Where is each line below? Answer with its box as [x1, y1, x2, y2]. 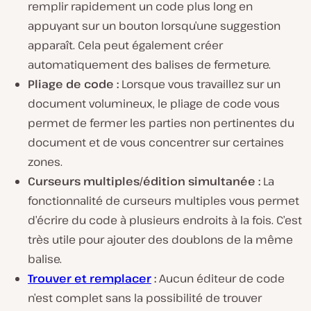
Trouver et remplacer [28, 271, 151, 286]
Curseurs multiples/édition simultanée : [28, 174, 263, 189]
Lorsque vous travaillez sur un [121, 76, 280, 92]
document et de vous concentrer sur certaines [28, 135, 284, 150]
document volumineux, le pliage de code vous [28, 96, 280, 111]
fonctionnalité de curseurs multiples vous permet [28, 193, 299, 208]
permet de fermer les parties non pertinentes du [28, 115, 294, 131]
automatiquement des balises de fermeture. [28, 57, 271, 72]
